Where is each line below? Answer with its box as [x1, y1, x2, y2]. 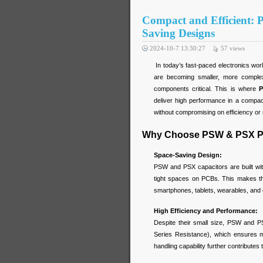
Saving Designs [142, 27, 215, 40]
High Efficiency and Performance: [154, 207, 258, 214]
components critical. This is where [154, 85, 259, 93]
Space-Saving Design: [154, 151, 222, 159]
